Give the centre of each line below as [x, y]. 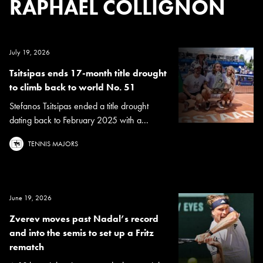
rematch [27, 247]
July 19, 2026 [30, 53]
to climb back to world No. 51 [73, 87]
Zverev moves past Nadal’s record [84, 219]
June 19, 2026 [31, 198]
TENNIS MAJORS [53, 144]
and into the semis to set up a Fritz [82, 233]
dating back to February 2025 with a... [79, 120]
